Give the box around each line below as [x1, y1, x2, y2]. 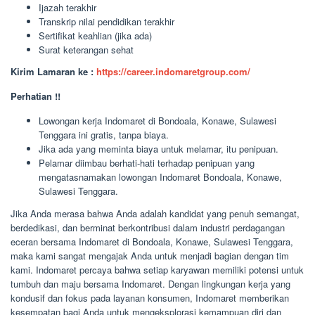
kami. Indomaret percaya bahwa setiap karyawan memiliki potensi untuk [11, 262, 304, 276]
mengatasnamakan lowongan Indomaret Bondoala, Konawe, [39, 170, 282, 184]
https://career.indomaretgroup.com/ [96, 65, 250, 78]
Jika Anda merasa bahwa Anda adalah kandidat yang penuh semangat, [11, 206, 300, 220]
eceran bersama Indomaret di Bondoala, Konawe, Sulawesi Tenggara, [11, 234, 293, 248]
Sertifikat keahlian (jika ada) [39, 28, 152, 42]
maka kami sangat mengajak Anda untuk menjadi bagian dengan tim [11, 248, 289, 262]
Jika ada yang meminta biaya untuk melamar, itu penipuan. [39, 142, 278, 155]
